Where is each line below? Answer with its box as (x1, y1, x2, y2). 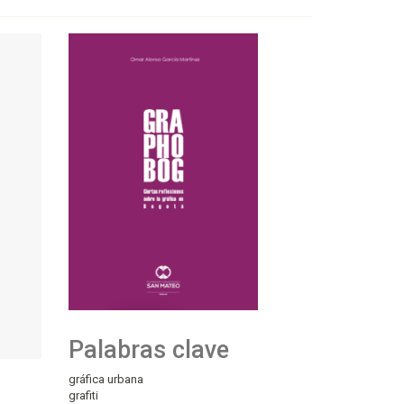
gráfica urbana (69, 372, 143, 386)
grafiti (69, 388, 98, 402)
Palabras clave (69, 335, 229, 364)
